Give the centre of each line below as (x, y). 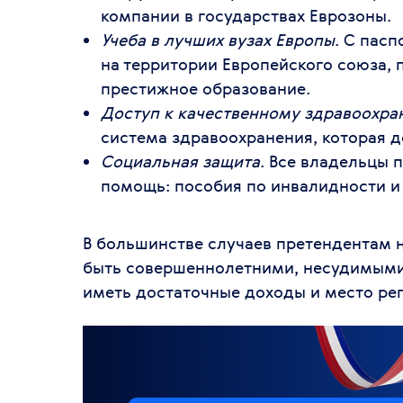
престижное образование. (206, 88)
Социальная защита (180, 161)
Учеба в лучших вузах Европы (218, 39)
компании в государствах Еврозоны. (246, 15)
